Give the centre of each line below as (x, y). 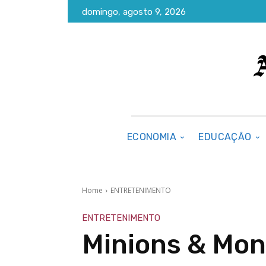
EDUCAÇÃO (225, 137)
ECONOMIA (152, 137)
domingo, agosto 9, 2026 (134, 12)
